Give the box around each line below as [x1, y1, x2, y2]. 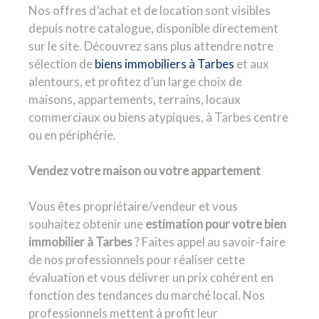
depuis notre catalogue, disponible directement [28, 21, 278, 36]
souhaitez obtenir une [28, 216, 145, 231]
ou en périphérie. [28, 127, 116, 142]
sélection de [28, 56, 95, 71]
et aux [234, 56, 269, 71]
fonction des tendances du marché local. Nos [28, 288, 265, 303]
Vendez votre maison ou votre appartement [28, 163, 261, 178]
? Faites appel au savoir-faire [132, 234, 286, 249]
